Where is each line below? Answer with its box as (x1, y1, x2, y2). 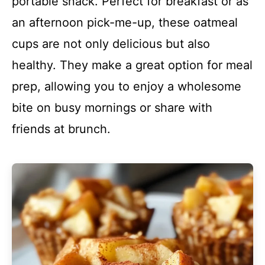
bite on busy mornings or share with (12, 101, 212, 115)
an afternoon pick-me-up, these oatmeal (12, 15, 238, 30)
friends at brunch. (12, 122, 111, 136)
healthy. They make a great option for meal (12, 58, 253, 72)
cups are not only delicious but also (12, 37, 210, 51)
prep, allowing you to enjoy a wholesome (12, 79, 241, 93)
